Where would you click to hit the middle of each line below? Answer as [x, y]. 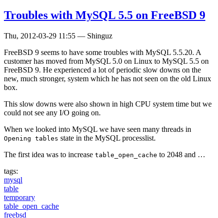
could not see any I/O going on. [52, 113]
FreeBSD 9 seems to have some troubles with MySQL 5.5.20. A [102, 53]
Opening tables [31, 139]
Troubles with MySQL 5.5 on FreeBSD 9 [105, 15]
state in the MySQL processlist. [107, 138]
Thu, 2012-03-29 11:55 [40, 36]
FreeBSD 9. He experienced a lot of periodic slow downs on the [102, 70]
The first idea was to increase [49, 155]
